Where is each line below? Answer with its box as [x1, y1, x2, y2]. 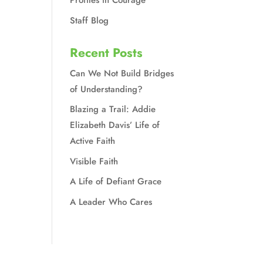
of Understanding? [70, 82, 143, 96]
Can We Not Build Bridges [70, 66, 174, 80]
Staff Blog [70, 14, 109, 27]
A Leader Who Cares [70, 195, 153, 208]
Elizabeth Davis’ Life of [70, 119, 160, 131]
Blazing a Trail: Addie [70, 103, 156, 116]
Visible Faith [70, 154, 119, 168]
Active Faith [70, 134, 116, 147]
